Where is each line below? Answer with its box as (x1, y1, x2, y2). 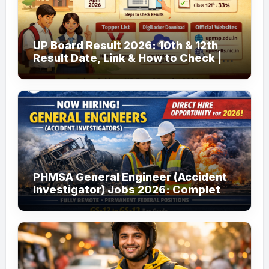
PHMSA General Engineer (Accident (32, 170, 227, 183)
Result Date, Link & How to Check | (32, 51, 222, 64)
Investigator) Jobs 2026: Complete (32, 183, 228, 196)
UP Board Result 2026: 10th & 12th (32, 38, 218, 52)
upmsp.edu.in (32, 64, 110, 77)
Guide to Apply (32, 195, 114, 208)
